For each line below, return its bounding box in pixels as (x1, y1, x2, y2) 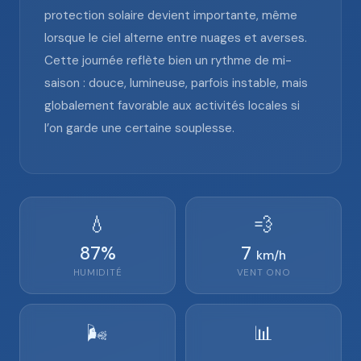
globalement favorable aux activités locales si (44, 98, 300, 114)
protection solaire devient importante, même (44, 7, 297, 23)
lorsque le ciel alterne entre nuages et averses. (44, 30, 307, 46)
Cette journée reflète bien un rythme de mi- (44, 52, 292, 68)
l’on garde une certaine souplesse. (44, 120, 234, 136)
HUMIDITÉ (73, 267, 122, 279)
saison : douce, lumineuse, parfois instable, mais (44, 75, 308, 91)
